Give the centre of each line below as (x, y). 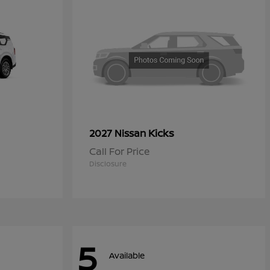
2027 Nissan (119, 133)
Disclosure (108, 164)
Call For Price (119, 152)
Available (127, 255)
